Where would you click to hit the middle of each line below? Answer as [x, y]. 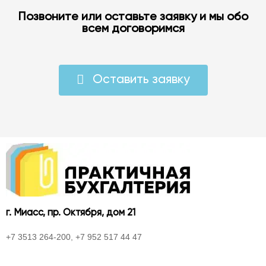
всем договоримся [133, 29]
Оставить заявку [141, 80]
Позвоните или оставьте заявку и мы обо [133, 18]
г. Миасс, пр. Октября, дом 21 [71, 213]
